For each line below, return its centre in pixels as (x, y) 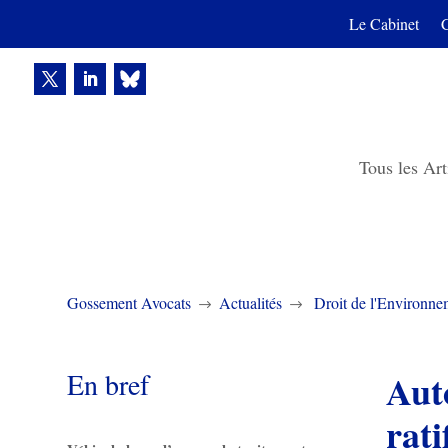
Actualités (251, 303)
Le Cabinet (383, 23)
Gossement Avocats (129, 303)
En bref (108, 384)
